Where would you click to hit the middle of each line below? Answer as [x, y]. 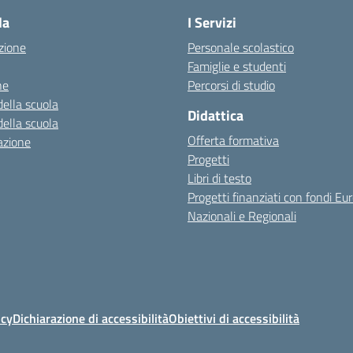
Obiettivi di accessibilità [234, 319]
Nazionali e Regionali [242, 216]
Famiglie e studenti [237, 67]
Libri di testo [219, 178]
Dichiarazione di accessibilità [91, 319]
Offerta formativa [233, 141]
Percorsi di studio [231, 85]
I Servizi [212, 23]
